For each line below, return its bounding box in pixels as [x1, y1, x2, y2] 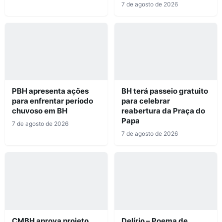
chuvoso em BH [12, 106, 67, 116]
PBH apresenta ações [12, 86, 89, 96]
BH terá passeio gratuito [121, 86, 208, 96]
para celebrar [121, 96, 170, 106]
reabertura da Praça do [121, 106, 205, 116]
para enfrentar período [12, 96, 93, 106]
